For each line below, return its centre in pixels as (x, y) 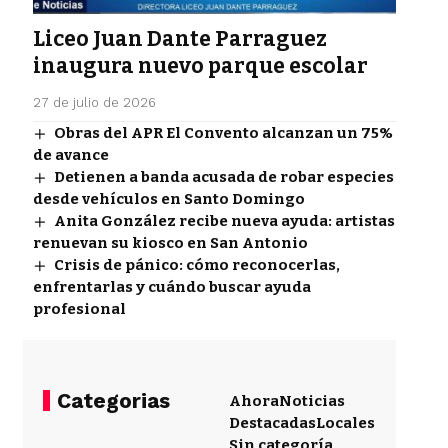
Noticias (312, 401)
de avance (70, 155)
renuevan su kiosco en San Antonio (170, 243)
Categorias (113, 401)
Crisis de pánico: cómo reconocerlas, (196, 265)
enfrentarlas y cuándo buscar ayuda (171, 287)
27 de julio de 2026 (94, 103)
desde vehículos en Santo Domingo (168, 199)
